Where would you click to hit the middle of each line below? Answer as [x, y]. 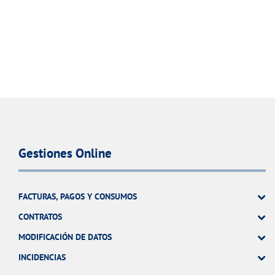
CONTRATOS [40, 217]
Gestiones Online [65, 153]
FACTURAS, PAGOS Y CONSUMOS [78, 197]
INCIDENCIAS [42, 258]
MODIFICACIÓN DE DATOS [65, 237]
